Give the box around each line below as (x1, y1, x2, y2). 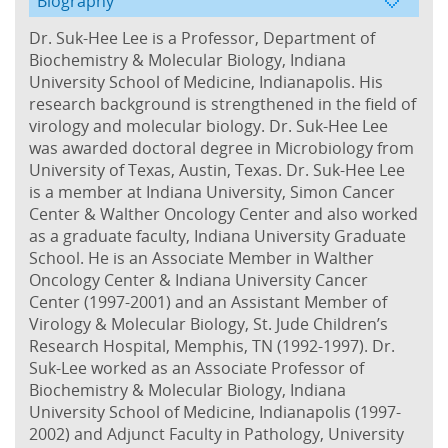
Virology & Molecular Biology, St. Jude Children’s (29, 312, 388, 335)
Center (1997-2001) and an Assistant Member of (29, 290, 387, 313)
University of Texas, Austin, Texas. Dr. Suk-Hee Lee (29, 158, 405, 181)
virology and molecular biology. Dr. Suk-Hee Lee (29, 114, 388, 137)
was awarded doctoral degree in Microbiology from (29, 136, 414, 159)
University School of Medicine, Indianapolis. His (29, 70, 383, 93)
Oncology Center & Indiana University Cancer (29, 268, 368, 291)
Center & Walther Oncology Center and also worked (29, 202, 418, 225)
